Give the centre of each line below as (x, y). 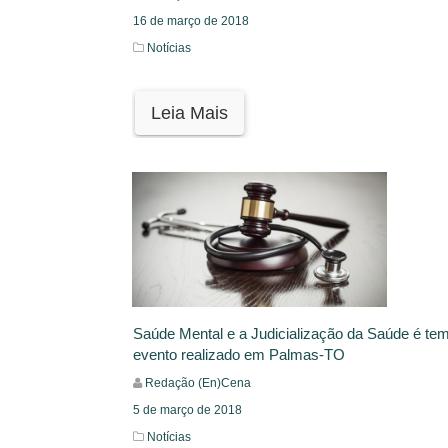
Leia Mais (189, 112)
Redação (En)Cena (198, 383)
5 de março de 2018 (187, 410)
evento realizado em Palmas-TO (239, 355)
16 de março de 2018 (191, 20)
